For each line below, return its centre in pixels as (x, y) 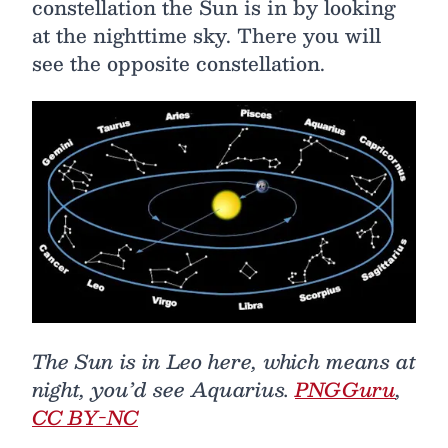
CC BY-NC (85, 416)
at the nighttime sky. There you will (206, 34)
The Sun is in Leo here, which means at (224, 360)
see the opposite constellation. (178, 62)
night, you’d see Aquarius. (163, 388)
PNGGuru (345, 388)
